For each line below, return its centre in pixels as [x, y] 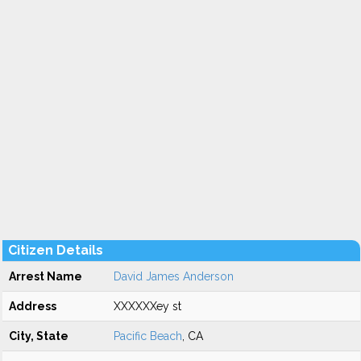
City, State [39, 336]
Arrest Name [46, 276]
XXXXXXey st [147, 306]
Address [33, 306]
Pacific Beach [148, 336]
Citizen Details [56, 250]
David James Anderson [174, 276]
